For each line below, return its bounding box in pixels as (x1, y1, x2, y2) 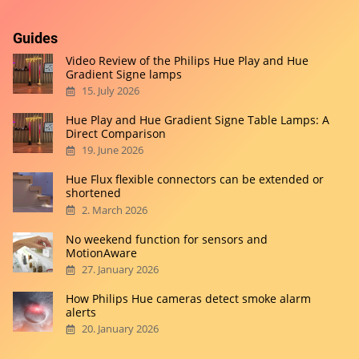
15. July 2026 (82, 84, 140, 99)
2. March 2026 (82, 203, 148, 217)
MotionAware (66, 244, 138, 260)
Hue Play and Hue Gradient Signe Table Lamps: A (66, 112, 330, 128)
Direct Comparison (66, 126, 167, 142)
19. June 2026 (82, 143, 144, 158)
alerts (66, 305, 97, 321)
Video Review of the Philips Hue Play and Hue (66, 52, 309, 68)
